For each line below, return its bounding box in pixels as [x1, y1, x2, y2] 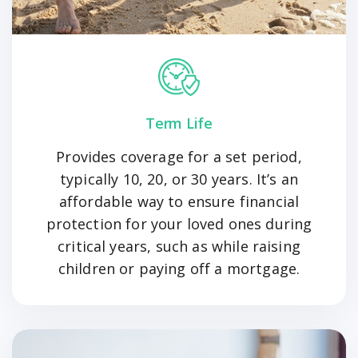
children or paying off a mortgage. [58, 259, 300, 279]
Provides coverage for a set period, [56, 147, 302, 167]
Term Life [145, 113, 213, 133]
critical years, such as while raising [58, 237, 300, 257]
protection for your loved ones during [46, 214, 312, 234]
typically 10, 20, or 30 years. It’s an [59, 169, 299, 189]
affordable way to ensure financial [58, 192, 300, 212]
